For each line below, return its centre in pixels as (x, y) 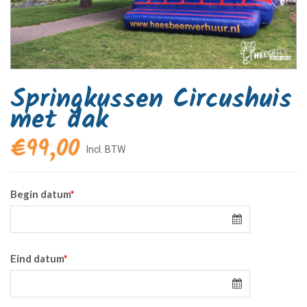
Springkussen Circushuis (151, 100)
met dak (59, 121)
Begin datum (40, 194)
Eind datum (37, 259)
